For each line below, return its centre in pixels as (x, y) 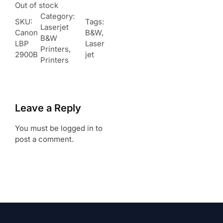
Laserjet (55, 27)
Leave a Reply (48, 108)
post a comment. (44, 139)
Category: (58, 16)
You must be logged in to (59, 128)
